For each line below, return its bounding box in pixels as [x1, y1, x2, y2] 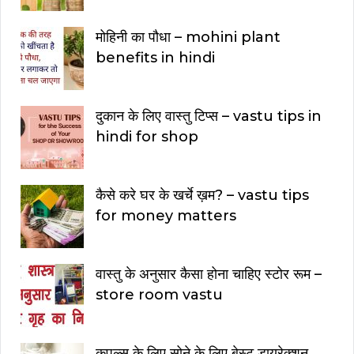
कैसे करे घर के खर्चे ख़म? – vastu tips [96, 186, 309, 205]
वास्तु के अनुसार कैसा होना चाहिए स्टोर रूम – [96, 265, 322, 284]
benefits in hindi [96, 49, 215, 67]
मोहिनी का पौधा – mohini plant [96, 28, 281, 47]
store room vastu [96, 286, 223, 304]
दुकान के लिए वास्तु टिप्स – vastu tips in [96, 107, 322, 126]
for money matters [96, 207, 236, 225]
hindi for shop [96, 128, 198, 146]
